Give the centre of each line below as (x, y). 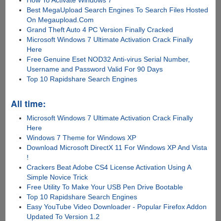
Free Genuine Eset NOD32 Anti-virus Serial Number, (109, 59)
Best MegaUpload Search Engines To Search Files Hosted (118, 10)
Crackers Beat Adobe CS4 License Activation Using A (109, 167)
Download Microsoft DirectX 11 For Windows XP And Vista (117, 148)
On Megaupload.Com (60, 20)
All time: (28, 104)
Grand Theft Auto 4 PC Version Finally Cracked (100, 30)
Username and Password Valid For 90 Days (95, 69)
